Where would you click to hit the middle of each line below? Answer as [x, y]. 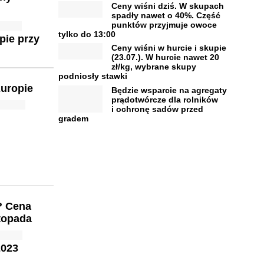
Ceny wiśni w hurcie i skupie [169, 48]
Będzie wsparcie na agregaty [169, 90]
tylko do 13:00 [87, 34]
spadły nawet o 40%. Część [166, 15]
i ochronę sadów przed [157, 109]
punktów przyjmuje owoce [164, 24]
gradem [73, 118]
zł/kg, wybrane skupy [154, 67]
